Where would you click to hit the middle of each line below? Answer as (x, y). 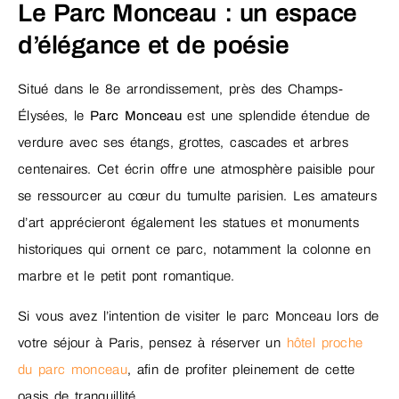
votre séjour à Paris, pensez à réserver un (152, 342)
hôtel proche (325, 342)
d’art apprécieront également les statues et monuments (189, 223)
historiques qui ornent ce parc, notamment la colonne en (195, 250)
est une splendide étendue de (276, 116)
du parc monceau (73, 369)
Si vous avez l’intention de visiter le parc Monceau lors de (199, 316)
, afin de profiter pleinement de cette (241, 369)
